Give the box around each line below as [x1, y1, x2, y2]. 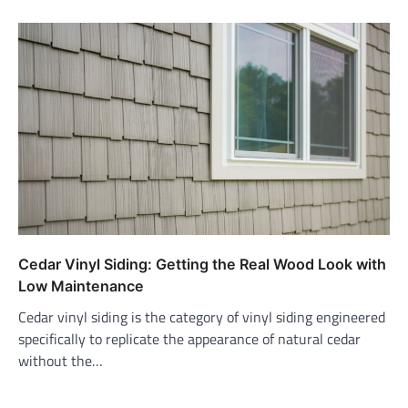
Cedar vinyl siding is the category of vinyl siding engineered [18, 306, 385, 329]
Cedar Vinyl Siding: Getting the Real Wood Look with [18, 255, 386, 274]
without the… [18, 350, 103, 372]
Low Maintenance [18, 277, 144, 296]
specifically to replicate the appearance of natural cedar [18, 328, 361, 351]
